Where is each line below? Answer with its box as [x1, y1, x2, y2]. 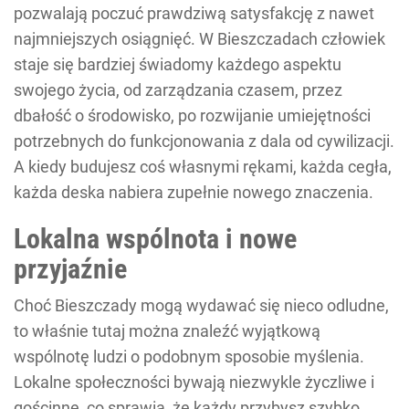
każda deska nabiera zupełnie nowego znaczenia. [14, 182, 373, 202]
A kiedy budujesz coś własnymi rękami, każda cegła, [14, 156, 392, 176]
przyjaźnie [14, 252, 127, 285]
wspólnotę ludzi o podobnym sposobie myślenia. [14, 346, 364, 366]
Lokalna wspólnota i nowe [14, 222, 297, 255]
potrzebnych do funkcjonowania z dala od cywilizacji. [14, 131, 394, 151]
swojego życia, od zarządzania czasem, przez [14, 79, 342, 100]
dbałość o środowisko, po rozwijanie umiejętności [14, 105, 371, 125]
